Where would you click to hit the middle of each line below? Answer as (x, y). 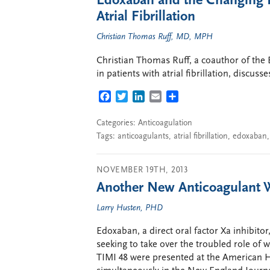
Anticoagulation (165, 123)
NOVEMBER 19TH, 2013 (143, 170)
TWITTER (147, 98)
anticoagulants (143, 137)
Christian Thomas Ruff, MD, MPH (155, 37)
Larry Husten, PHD (130, 208)
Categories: (117, 123)
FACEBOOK (135, 98)
